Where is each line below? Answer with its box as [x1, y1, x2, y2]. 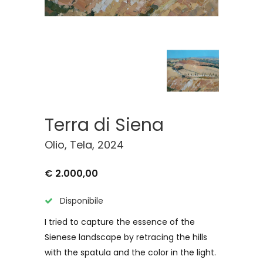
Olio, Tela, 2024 [45, 137, 124, 152]
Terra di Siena [45, 113, 164, 137]
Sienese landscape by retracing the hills [45, 231, 207, 243]
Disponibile [58, 195, 103, 207]
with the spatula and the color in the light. [45, 247, 216, 258]
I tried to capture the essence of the [45, 216, 195, 228]
